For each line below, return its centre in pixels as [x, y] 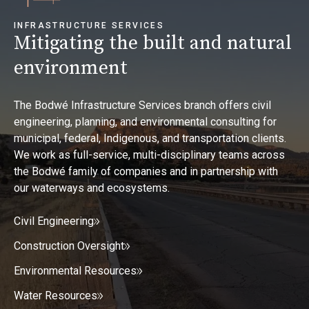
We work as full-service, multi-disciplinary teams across [149, 155]
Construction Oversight [69, 246]
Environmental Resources [75, 271]
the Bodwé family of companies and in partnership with [146, 172]
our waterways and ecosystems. [92, 188]
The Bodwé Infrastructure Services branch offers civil [142, 106]
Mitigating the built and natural [153, 43]
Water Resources [56, 296]
